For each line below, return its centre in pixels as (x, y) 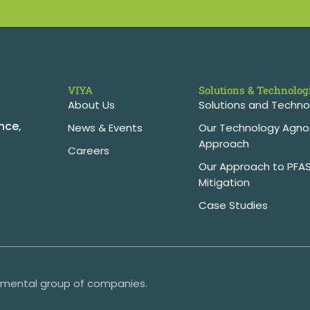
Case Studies (233, 205)
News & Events (105, 127)
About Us (91, 104)
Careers (89, 150)
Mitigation (224, 182)
